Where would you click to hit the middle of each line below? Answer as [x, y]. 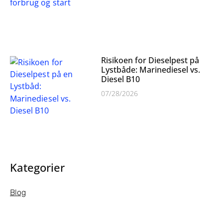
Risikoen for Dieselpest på [150, 60]
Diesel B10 [121, 79]
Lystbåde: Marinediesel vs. [151, 69]
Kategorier [37, 167]
